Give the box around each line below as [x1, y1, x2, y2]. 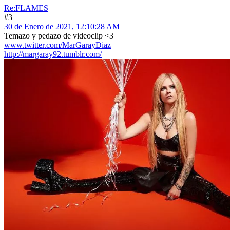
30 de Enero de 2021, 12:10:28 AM [4, 22, 120, 31]
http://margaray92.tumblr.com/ [4, 49, 102, 59]
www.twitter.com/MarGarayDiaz [4, 40, 111, 49]
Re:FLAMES [4, 3, 48, 12]
